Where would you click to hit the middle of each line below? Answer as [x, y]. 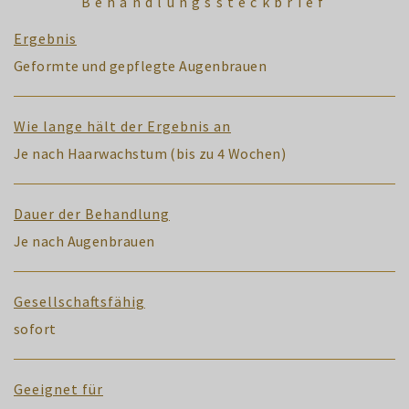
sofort [35, 328]
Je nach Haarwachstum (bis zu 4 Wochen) [150, 153]
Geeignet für [58, 388]
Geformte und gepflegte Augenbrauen [141, 65]
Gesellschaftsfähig [79, 301]
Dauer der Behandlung [92, 213]
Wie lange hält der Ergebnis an [122, 126]
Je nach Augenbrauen [84, 241]
